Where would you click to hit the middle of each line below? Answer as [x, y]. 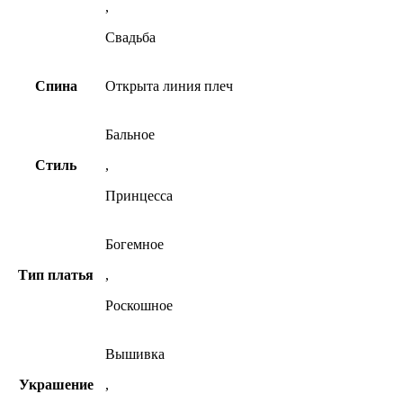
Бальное [130, 135]
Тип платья [56, 275]
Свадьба [130, 38]
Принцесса [139, 196]
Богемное [134, 245]
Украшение [56, 385]
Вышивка [135, 354]
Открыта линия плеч [169, 86]
